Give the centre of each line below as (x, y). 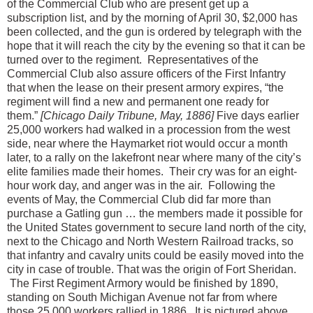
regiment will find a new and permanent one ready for (138, 102)
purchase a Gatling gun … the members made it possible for (155, 214)
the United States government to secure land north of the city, (156, 228)
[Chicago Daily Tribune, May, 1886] (127, 116)
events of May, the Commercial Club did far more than (139, 200)
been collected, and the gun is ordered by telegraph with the (154, 32)
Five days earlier (256, 116)
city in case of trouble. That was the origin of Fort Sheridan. (152, 270)
